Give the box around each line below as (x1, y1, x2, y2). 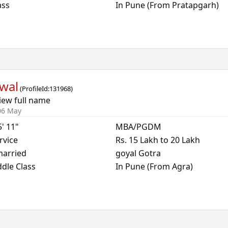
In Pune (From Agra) (115, 161, 193, 172)
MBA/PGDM (115, 121, 161, 132)
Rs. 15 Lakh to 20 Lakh (115, 134, 200, 146)
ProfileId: (22, 84, 50, 93)
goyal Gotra (115, 148, 161, 159)
